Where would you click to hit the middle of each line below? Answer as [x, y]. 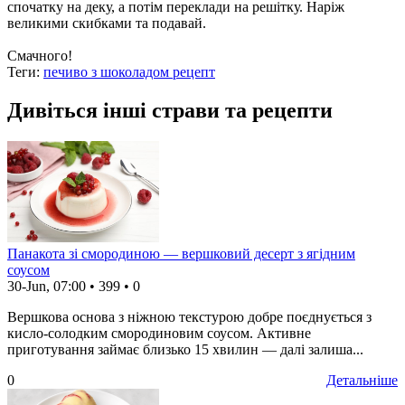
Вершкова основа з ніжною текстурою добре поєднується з [189, 317]
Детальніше [362, 381]
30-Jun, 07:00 [47, 287]
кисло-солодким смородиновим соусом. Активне [159, 334]
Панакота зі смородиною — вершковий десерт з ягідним [181, 254]
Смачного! [40, 56]
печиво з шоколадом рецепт [129, 72]
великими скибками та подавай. [107, 24]
